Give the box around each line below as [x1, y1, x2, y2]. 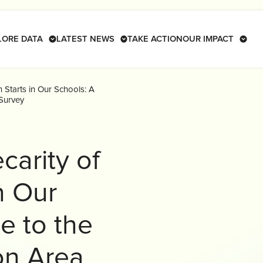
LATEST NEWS [56, 35, 114, 43]
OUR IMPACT [183, 35, 234, 43]
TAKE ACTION [127, 35, 183, 43]
